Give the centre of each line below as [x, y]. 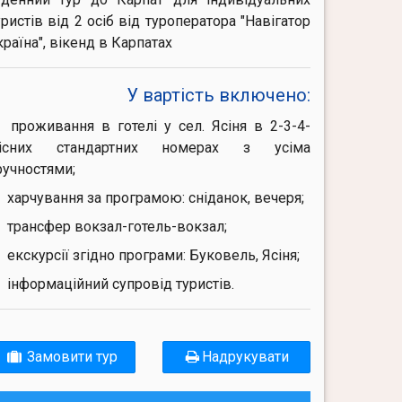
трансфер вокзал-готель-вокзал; [117, 227]
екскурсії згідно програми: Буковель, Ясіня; [153, 255]
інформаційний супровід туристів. [121, 284]
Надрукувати [246, 357]
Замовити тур [71, 357]
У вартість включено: [218, 95]
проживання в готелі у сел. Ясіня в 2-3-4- [161, 126]
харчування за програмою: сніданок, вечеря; [156, 198]
